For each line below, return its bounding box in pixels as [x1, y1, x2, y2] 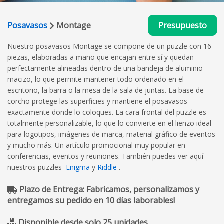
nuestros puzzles [7, 162, 64, 172]
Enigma [66, 162, 90, 172]
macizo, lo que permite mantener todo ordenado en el [7, 74, 184, 84]
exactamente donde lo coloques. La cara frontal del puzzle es [7, 107, 206, 117]
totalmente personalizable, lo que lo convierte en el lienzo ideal [7, 118, 211, 128]
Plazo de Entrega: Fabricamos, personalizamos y [17, 183, 199, 195]
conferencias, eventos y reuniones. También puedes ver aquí [7, 151, 203, 161]
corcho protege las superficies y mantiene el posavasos [7, 96, 187, 106]
